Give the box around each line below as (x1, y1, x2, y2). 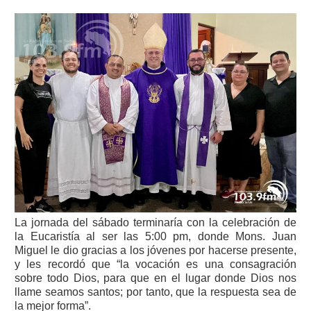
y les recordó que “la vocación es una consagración (15, 258, 296, 271)
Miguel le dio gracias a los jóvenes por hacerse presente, (15, 244, 296, 257)
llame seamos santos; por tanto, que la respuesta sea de (15, 286, 296, 299)
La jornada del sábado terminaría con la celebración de (15, 217, 296, 229)
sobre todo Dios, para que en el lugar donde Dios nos (15, 272, 296, 285)
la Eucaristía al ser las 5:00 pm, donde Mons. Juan (15, 230, 296, 243)
